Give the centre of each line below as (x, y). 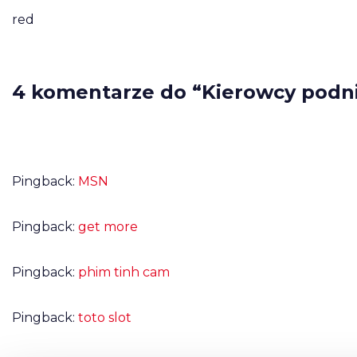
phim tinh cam (124, 272)
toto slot (105, 318)
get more (108, 227)
